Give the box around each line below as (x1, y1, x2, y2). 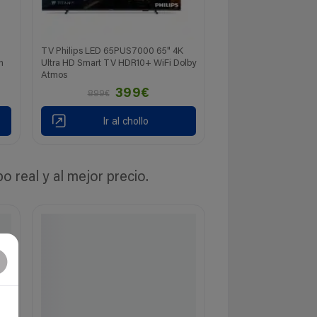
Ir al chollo (102, 117, 149, 128)
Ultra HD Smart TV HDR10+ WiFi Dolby (41, 58, 196, 68)
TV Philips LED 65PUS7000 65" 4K (41, 46, 183, 56)
